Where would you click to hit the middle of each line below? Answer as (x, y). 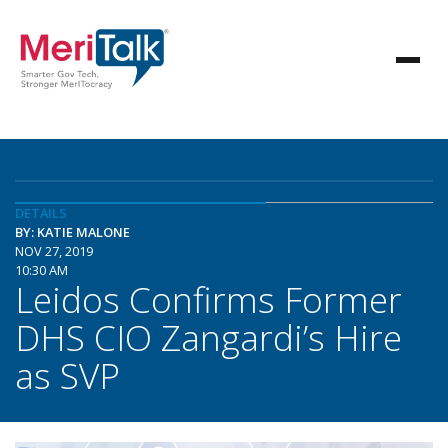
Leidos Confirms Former (208, 299)
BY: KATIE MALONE (72, 232)
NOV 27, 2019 (54, 251)
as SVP (67, 375)
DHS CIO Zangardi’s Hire (208, 337)
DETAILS (41, 213)
